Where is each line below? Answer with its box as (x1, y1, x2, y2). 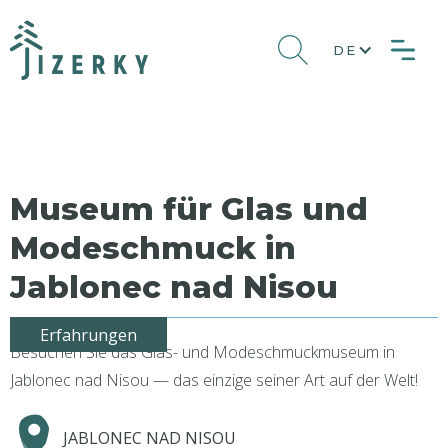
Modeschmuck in (10, 229, 296, 267)
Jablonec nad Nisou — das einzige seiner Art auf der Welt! (10, 369, 418, 391)
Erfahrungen (40, 323, 137, 346)
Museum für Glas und (10, 190, 368, 228)
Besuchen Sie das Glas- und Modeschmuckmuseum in (10, 341, 395, 363)
